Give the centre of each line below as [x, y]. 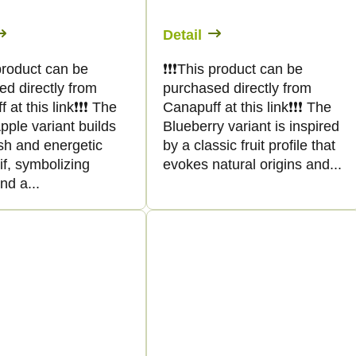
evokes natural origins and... [252, 164]
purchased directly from [237, 88]
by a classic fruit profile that [249, 145]
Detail [182, 35]
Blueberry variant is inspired [251, 126]
